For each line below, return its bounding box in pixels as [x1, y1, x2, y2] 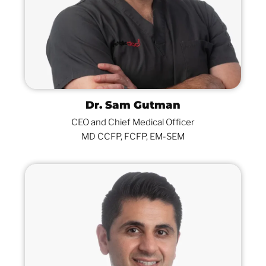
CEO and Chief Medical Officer [71, 116, 195, 128]
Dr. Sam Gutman [85, 98, 180, 112]
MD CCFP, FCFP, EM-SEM [81, 131, 185, 142]
